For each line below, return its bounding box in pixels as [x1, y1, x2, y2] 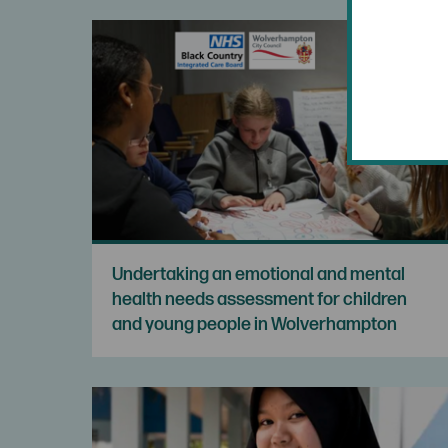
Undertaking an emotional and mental [112, 263, 405, 285]
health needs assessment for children [112, 288, 407, 310]
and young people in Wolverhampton [112, 313, 397, 335]
